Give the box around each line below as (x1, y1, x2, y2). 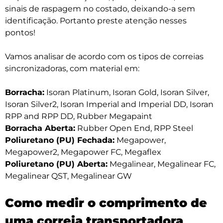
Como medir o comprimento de (5, 196, 207, 211)
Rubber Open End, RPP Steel (75, 123, 193, 133)
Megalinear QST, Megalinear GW (5, 171, 132, 181)
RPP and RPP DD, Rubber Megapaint (5, 111, 152, 121)
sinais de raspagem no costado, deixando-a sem (5, 4, 195, 14)
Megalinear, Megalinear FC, (108, 159, 216, 169)
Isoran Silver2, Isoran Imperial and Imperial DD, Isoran (5, 100, 214, 110)
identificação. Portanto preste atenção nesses (5, 16, 187, 26)
